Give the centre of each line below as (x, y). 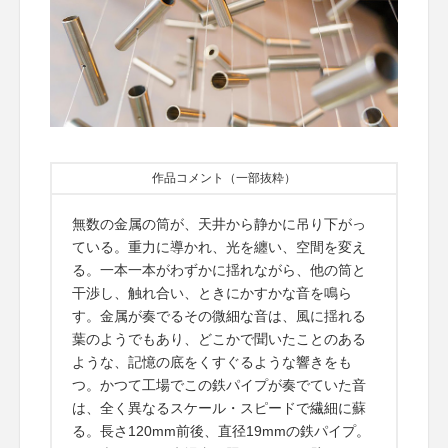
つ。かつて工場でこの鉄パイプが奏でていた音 (219, 385)
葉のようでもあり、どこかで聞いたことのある (219, 339)
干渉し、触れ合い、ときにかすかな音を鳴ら (212, 293)
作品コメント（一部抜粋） (224, 178)
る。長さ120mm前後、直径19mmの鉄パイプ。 (221, 431)
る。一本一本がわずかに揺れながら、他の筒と (219, 270)
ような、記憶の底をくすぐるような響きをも (212, 362)
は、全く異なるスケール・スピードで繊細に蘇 (219, 408)
